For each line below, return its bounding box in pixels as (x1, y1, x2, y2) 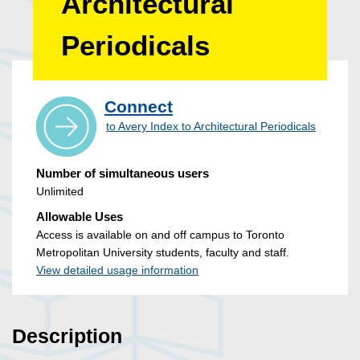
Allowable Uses (36, 210, 123, 224)
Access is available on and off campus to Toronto (36, 228, 284, 242)
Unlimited (36, 185, 84, 198)
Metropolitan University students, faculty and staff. (36, 246, 289, 260)
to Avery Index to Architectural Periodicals (106, 120, 316, 133)
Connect (104, 97, 173, 117)
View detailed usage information (36, 264, 198, 277)
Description (12, 325, 122, 348)
